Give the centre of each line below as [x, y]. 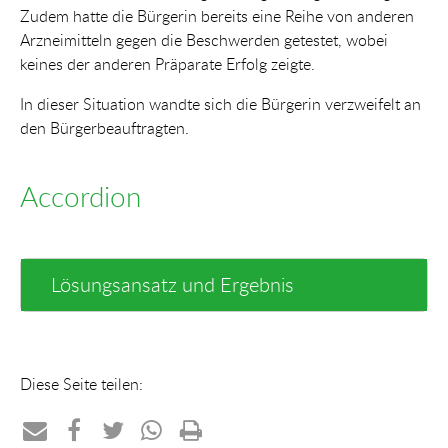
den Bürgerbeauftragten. [104, 128]
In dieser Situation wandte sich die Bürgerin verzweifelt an [220, 104]
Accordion [80, 196]
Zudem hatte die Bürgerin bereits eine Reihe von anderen [217, 16]
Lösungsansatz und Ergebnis [172, 285]
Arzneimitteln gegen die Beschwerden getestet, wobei [204, 40]
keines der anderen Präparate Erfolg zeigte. [169, 64]
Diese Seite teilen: [87, 384]
